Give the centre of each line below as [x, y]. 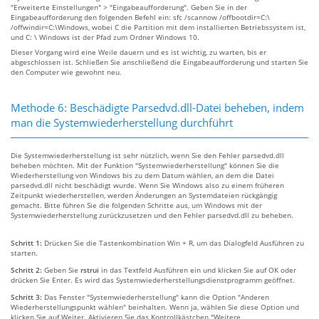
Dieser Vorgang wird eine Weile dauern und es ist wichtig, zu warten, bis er [138, 52]
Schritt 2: [27, 270]
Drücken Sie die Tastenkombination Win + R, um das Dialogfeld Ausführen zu [174, 242]
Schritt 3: [27, 297]
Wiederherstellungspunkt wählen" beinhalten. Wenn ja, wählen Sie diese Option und [155, 307]
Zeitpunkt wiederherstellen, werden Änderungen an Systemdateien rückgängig [144, 195]
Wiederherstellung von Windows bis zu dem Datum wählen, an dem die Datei [142, 175]
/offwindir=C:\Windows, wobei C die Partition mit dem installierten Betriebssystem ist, [158, 27]
